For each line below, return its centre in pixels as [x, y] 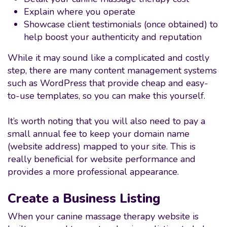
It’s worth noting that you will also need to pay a [106, 121]
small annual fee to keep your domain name [99, 134]
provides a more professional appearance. [93, 172]
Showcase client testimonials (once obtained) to [121, 24]
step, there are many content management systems [112, 70]
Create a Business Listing [84, 198]
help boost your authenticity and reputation [113, 37]
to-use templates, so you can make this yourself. [109, 96]
